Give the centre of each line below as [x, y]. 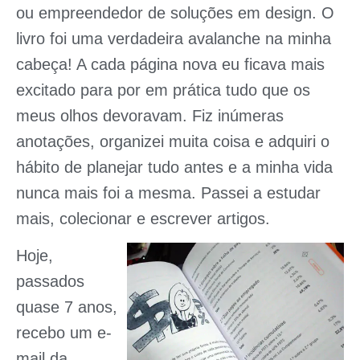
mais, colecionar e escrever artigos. [143, 218]
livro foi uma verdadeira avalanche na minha [174, 38]
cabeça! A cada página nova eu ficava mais [170, 64]
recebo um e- [64, 333]
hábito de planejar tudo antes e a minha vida [174, 167]
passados [50, 282]
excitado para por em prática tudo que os [163, 90]
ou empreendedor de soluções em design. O [175, 12]
